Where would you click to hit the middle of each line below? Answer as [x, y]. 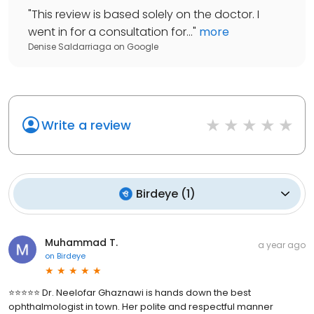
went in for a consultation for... [110, 32]
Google [143, 46]
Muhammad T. [81, 242]
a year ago [282, 245]
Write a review [86, 125]
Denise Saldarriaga [70, 46]
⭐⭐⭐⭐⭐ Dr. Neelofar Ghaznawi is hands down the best [130, 292]
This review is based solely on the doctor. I [145, 14]
